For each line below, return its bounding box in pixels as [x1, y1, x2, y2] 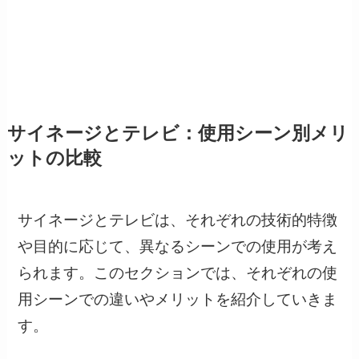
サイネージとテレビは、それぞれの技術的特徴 [18, 211, 338, 228]
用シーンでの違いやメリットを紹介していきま [18, 290, 338, 308]
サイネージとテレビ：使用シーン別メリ [6, 123, 349, 143]
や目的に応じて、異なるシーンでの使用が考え [18, 237, 338, 255]
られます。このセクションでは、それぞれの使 [18, 264, 338, 281]
